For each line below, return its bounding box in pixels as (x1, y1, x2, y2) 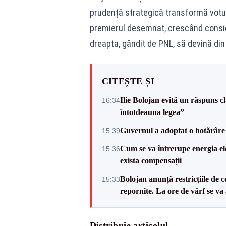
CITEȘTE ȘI (101, 76, 154, 86)
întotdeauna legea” (120, 107, 184, 117)
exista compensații (120, 156, 182, 165)
